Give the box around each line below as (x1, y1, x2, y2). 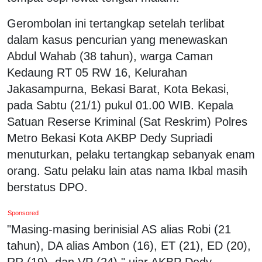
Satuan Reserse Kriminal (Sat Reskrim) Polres (7, 115, 247, 128)
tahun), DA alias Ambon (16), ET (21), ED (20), (7, 239, 251, 252)
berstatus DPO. (7, 180, 88, 194)
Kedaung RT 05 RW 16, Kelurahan (7, 65, 187, 79)
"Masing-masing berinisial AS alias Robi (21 (7, 222, 231, 236)
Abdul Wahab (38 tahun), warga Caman (7, 49, 213, 63)
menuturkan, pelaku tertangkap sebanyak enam (7, 147, 255, 161)
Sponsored (8, 209, 39, 216)
